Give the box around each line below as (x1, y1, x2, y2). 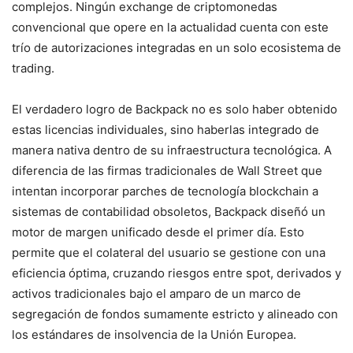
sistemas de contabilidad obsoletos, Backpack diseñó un (12, 204, 325, 219)
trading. (12, 61, 54, 76)
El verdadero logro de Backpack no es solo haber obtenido (12, 102, 337, 117)
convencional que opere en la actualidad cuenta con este (12, 20, 329, 35)
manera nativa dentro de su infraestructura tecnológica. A (12, 143, 332, 158)
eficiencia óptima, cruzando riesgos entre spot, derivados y (12, 266, 341, 281)
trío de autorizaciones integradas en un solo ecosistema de (12, 40, 341, 55)
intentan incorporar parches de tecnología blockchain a (12, 184, 318, 199)
